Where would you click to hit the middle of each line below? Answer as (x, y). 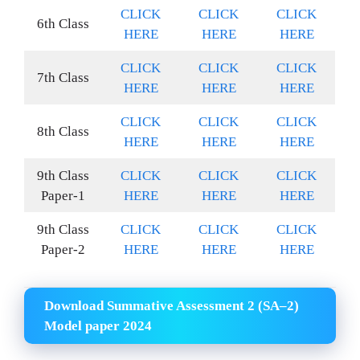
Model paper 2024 (98, 326)
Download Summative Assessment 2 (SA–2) (172, 306)
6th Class (63, 23)
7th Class (63, 77)
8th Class (63, 131)
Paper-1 (63, 195)
